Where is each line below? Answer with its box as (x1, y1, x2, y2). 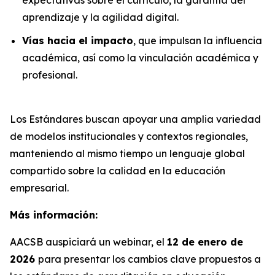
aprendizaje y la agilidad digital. (22, 10, 179, 23)
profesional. (22, 69, 77, 82)
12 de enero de (167, 236, 243, 249)
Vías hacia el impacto (22, 34, 133, 47)
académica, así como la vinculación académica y (22, 52, 258, 64)
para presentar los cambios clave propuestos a (38, 253, 261, 266)
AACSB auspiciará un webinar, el (10, 236, 167, 249)
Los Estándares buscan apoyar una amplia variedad (10, 113, 261, 126)
